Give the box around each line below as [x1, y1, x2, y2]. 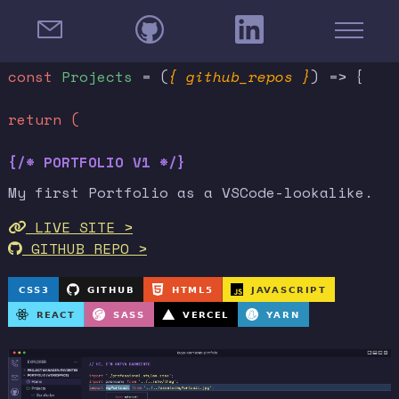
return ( [7, 109, 79, 131]
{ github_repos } [167, 66, 311, 88]
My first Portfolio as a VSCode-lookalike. [7, 182, 373, 204]
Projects [61, 66, 133, 88]
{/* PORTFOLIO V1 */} [7, 151, 186, 174]
